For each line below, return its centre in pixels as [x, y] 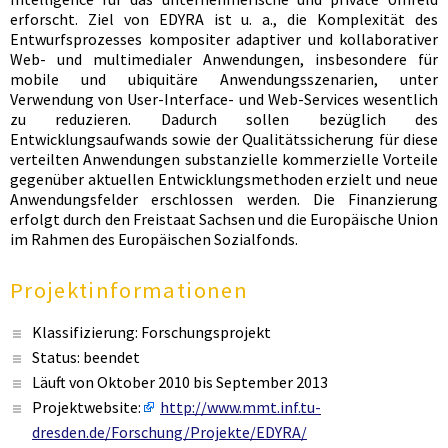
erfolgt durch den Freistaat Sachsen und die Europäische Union [224, 218]
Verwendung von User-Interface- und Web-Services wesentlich [224, 98]
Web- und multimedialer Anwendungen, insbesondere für [224, 58]
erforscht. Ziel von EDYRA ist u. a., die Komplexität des [224, 18]
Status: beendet [86, 357]
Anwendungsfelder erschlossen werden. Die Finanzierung [224, 198]
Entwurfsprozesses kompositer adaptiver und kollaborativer [224, 38]
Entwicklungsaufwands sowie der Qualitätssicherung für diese [224, 138]
